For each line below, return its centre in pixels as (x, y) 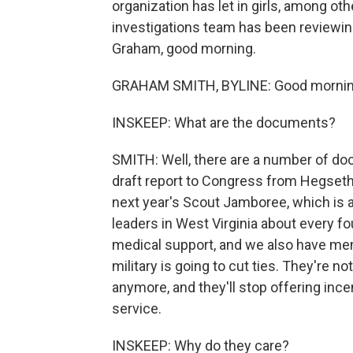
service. (137, 308)
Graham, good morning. (184, 48)
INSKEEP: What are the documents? (224, 123)
